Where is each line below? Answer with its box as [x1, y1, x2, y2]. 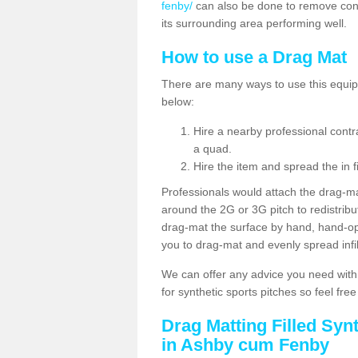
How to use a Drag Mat [161, 47, 347, 67]
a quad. [193, 142, 232, 155]
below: [161, 95, 194, 108]
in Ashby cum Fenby [161, 335, 329, 355]
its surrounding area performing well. [161, 17, 350, 30]
